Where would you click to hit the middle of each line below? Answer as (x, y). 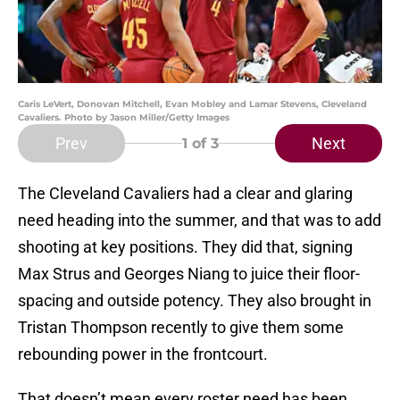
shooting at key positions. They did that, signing (185, 247)
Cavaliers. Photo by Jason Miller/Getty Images (124, 118)
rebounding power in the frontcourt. (143, 354)
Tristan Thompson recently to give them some (181, 328)
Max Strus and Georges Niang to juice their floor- (189, 274)
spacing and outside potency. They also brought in (195, 301)
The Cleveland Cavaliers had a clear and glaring (185, 194)
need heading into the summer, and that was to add (200, 221)
